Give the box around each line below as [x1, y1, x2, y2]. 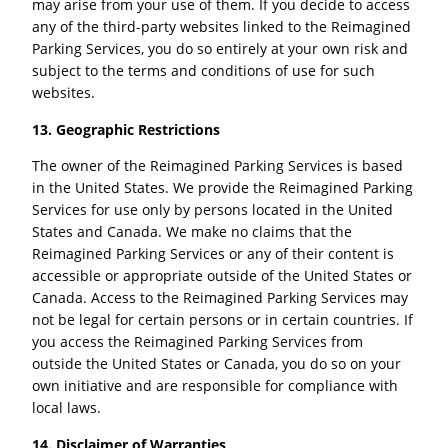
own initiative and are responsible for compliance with [32, 376, 399, 396]
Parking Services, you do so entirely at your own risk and [32, 39, 409, 59]
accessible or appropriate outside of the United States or [32, 266, 413, 286]
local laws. [32, 398, 102, 418]
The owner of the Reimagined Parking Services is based [32, 156, 404, 176]
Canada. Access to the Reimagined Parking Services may [32, 288, 409, 308]
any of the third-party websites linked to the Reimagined [32, 17, 412, 37]
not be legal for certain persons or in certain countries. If [32, 310, 414, 330]
